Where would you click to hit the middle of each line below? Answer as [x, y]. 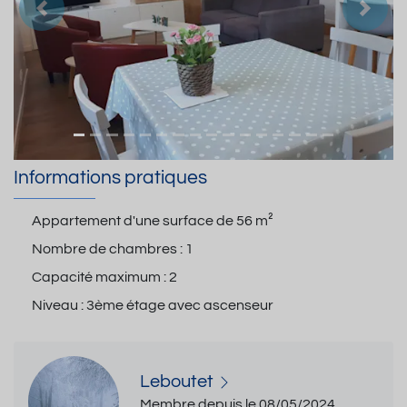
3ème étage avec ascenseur [180, 305]
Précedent [76, 19]
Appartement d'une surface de [134, 220]
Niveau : [59, 305]
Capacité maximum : [100, 277]
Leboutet [179, 382]
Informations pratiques [110, 178]
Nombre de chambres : [109, 248]
